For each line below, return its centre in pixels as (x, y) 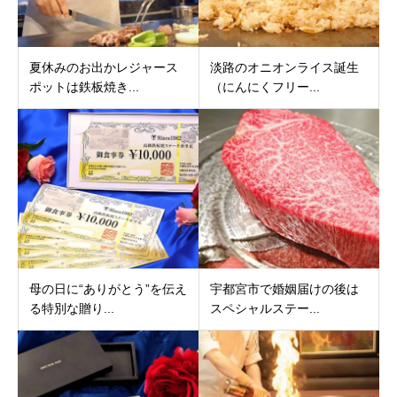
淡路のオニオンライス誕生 (284, 67)
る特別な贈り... (72, 308)
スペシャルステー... (265, 308)
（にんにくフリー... (265, 86)
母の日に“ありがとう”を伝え (108, 288)
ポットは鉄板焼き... (84, 86)
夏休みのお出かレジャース (104, 67)
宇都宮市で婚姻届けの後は (284, 288)
